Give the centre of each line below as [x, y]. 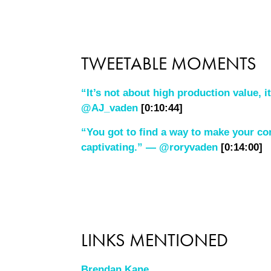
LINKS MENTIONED [155, 240]
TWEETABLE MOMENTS [169, 64]
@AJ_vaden [111, 108]
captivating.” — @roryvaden [150, 147]
